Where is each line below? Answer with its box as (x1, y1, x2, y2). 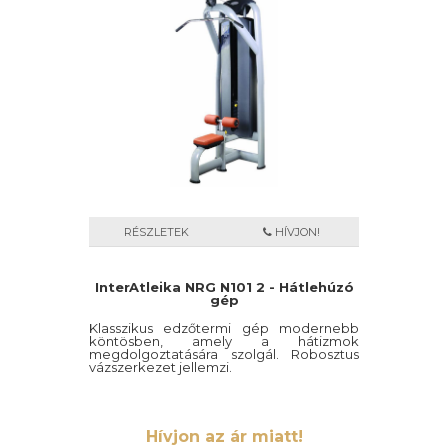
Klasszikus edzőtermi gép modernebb (89, 320, 359, 336)
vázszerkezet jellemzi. (89, 359, 232, 375)
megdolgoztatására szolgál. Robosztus (89, 346, 359, 362)
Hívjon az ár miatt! (145, 427, 303, 446)
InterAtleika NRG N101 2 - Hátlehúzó (94, 279, 354, 295)
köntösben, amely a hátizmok (89, 333, 359, 349)
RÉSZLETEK (124, 225, 189, 239)
